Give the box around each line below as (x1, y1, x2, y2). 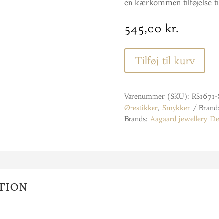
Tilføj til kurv (134, 54, 195, 67)
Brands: (124, 114, 150, 123)
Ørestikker (124, 103, 158, 112)
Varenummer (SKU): (124, 91, 192, 101)
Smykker (162, 103, 190, 112)
